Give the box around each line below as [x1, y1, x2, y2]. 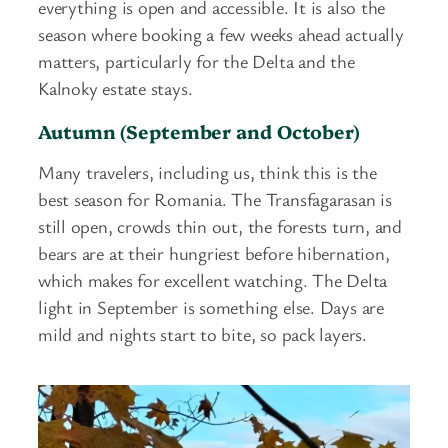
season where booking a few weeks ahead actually [38, 22, 404, 47]
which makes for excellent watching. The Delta [38, 268, 388, 293]
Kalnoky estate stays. [38, 76, 193, 101]
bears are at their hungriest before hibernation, [38, 241, 390, 266]
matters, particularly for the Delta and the [38, 49, 355, 74]
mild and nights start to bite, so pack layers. [38, 322, 367, 347]
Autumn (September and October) [38, 117, 360, 144]
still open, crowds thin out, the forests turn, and [38, 214, 402, 239]
